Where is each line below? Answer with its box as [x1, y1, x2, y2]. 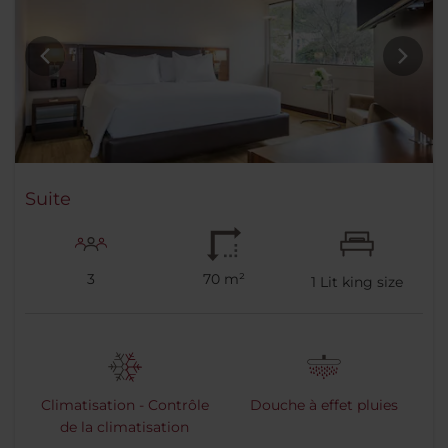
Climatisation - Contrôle [40, 396, 209, 415]
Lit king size [315, 273, 403, 292]
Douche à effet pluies [249, 396, 398, 415]
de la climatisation [60, 418, 189, 437]
